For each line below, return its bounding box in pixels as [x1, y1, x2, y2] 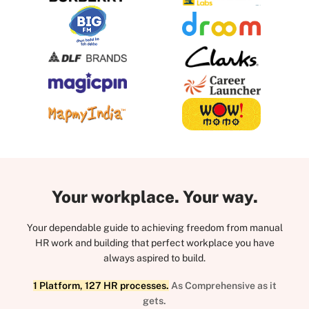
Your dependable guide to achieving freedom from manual [26, 222, 283, 234]
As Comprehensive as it [170, 280, 277, 292]
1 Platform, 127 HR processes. [32, 280, 169, 292]
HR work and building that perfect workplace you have [34, 237, 275, 249]
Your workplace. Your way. [51, 187, 258, 207]
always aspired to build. [103, 252, 206, 264]
